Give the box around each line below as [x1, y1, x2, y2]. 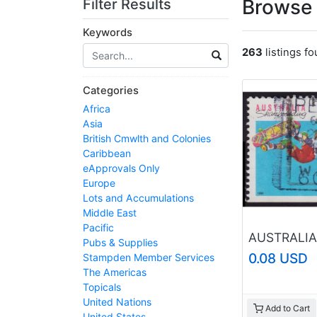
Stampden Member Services [83, 250, 214, 263]
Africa [83, 102, 110, 115]
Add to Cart [265, 303, 310, 314]
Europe [83, 176, 115, 189]
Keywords [83, 25, 132, 39]
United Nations [83, 295, 151, 308]
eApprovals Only [83, 161, 160, 174]
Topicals [83, 280, 121, 293]
